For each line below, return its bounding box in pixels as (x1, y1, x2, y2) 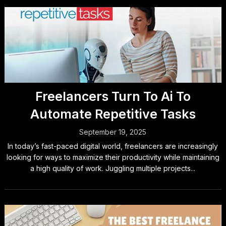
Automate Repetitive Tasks (30, 106, 196, 122)
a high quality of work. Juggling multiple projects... (30, 164, 196, 173)
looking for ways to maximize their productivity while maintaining (6, 153, 219, 161)
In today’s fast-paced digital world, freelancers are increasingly (8, 142, 218, 150)
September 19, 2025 (79, 128, 147, 136)
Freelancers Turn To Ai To (35, 89, 191, 104)
